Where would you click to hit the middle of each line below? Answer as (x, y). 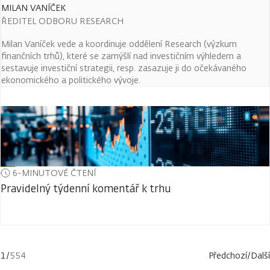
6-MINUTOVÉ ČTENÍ (54, 173)
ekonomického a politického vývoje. (71, 80)
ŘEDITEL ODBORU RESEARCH (62, 21)
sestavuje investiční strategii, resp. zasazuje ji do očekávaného (124, 68)
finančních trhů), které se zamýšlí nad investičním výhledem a (121, 56)
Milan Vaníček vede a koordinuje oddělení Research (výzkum (119, 44)
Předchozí (228, 255)
